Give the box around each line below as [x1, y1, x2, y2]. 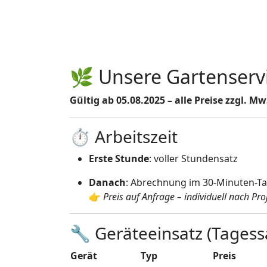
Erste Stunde [89, 152, 149, 165]
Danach [89, 176, 126, 189]
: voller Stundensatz [149, 152, 238, 165]
